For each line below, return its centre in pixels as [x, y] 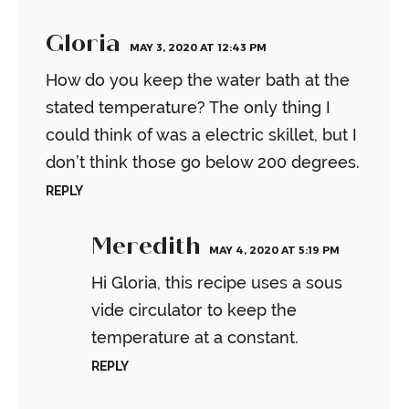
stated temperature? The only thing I [188, 108]
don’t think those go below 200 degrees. [203, 163]
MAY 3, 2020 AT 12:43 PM [198, 47]
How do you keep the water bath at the [198, 80]
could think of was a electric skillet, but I [201, 135]
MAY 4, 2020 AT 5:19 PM [274, 250]
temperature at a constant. [195, 338]
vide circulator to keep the [194, 310]
